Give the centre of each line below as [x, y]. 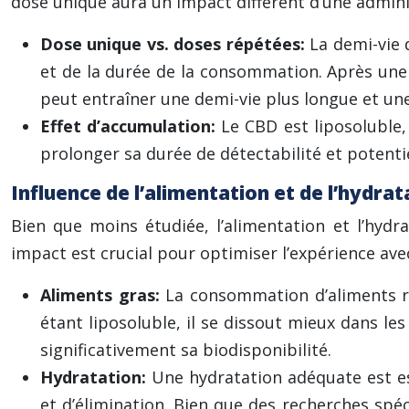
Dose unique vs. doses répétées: [175, 44]
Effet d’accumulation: [131, 126]
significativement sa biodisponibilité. [186, 350]
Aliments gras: [103, 295]
